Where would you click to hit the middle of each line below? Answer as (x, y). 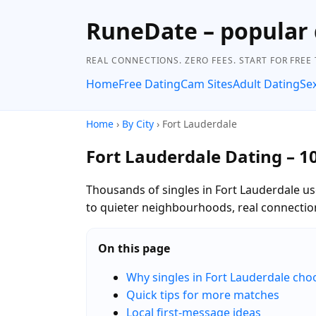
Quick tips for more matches (203, 294)
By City (138, 124)
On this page (134, 248)
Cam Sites (207, 84)
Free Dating (150, 84)
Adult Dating (266, 84)
